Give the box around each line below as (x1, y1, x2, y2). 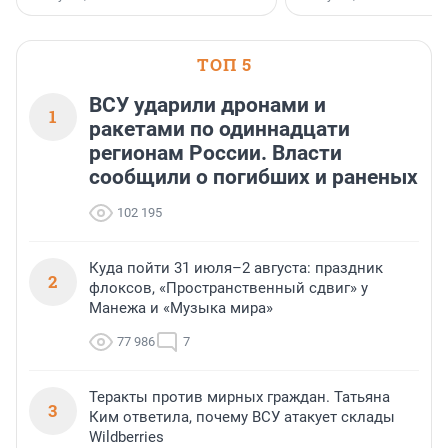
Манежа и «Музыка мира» (89, 298, 273, 317)
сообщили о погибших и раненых (89, 164, 418, 189)
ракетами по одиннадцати (89, 116, 350, 141)
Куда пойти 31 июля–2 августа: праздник (89, 258, 383, 277)
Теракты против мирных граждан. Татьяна (89, 387, 390, 406)
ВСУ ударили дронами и (89, 92, 326, 117)
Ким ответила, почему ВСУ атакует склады (89, 407, 395, 426)
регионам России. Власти (89, 140, 342, 165)
